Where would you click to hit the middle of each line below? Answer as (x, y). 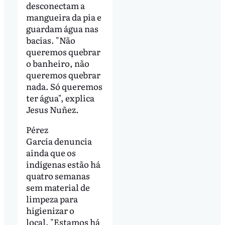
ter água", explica (60, 97)
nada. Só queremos (64, 86)
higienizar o (50, 210)
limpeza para (52, 198)
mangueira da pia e (64, 17)
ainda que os (51, 152)
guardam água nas (62, 28)
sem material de (58, 187)
